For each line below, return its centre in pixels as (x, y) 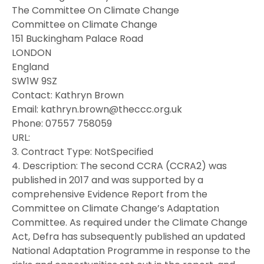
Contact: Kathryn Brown (68, 95)
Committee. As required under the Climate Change (130, 222)
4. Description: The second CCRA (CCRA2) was (119, 166)
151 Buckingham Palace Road (77, 38)
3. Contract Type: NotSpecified (82, 151)
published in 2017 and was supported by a (108, 180)
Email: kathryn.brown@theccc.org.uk (97, 109)
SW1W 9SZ (34, 81)
